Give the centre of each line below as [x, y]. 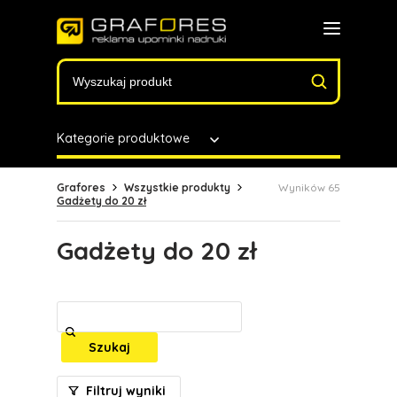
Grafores [81, 187]
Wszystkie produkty [177, 187]
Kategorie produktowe [123, 138]
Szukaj [109, 347]
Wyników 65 [309, 187]
